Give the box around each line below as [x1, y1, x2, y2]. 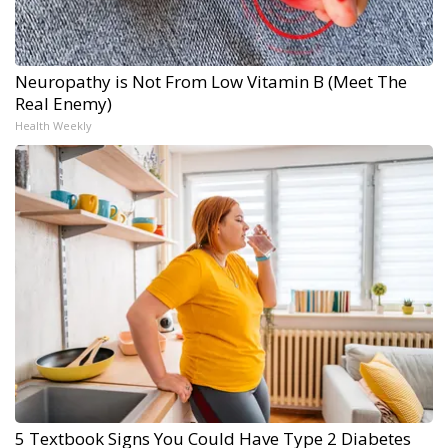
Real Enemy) [15, 92, 112, 116]
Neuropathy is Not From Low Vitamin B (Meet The [15, 70, 407, 94]
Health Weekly [15, 118, 92, 134]
